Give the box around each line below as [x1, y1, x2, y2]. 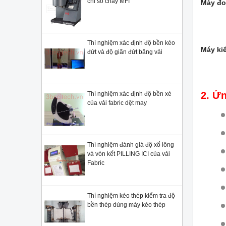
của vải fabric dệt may [87, 99, 147, 106]
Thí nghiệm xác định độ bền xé [87, 90, 172, 97]
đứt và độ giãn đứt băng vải [87, 48, 162, 55]
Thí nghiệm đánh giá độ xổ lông [87, 141, 174, 148]
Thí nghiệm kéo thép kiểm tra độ [87, 192, 175, 199]
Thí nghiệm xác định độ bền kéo [87, 39, 175, 46]
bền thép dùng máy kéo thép [87, 201, 165, 208]
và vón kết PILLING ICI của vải [87, 150, 170, 157]
